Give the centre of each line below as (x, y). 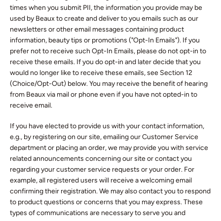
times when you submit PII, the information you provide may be (106, 8)
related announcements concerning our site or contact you (101, 159)
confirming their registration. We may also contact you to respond (110, 191)
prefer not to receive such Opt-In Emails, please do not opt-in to (108, 51)
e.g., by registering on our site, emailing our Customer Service (104, 137)
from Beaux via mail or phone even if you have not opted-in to (104, 94)
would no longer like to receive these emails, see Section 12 (101, 73)
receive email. (31, 105)
